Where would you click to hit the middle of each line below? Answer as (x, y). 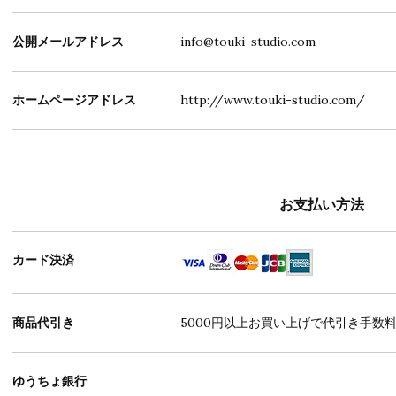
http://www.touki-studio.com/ (273, 100)
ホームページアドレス (74, 100)
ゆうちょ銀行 (49, 381)
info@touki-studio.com (248, 42)
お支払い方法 (322, 204)
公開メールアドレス (68, 42)
